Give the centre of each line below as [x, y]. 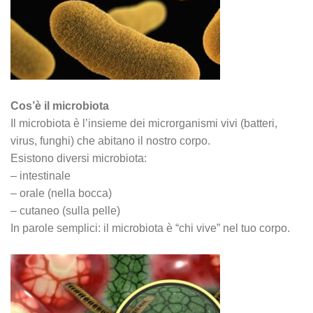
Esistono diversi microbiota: [79, 158]
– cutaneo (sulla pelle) [65, 211]
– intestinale [41, 176]
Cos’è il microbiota [60, 106]
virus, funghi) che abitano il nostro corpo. [110, 141]
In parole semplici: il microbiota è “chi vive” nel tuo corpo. [150, 228]
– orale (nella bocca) [61, 193]
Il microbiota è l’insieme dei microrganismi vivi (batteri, [144, 123]
